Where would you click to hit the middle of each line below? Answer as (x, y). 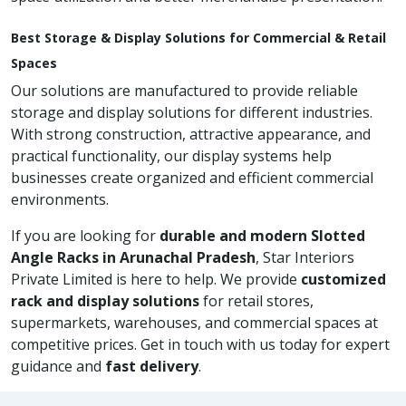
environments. (60, 199)
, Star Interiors (305, 257)
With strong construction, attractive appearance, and (191, 134)
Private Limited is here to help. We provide (156, 279)
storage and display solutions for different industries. (192, 112)
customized (343, 279)
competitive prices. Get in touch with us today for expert (200, 344)
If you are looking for (85, 236)
